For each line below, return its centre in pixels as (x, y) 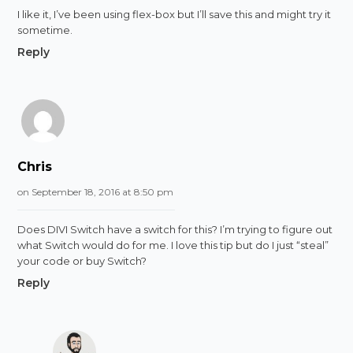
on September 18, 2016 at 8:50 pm (96, 191)
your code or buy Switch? (82, 260)
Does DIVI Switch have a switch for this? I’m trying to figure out (175, 229)
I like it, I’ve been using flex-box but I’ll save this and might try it (175, 14)
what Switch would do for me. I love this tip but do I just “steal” (173, 245)
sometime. (45, 30)
